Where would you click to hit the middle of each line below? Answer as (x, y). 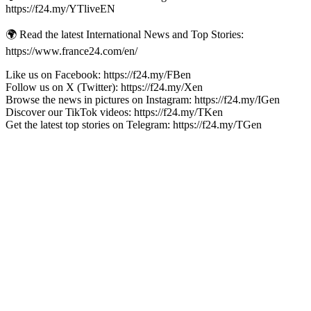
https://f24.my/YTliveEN (60, 8)
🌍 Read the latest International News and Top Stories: (125, 34)
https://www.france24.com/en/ (72, 51)
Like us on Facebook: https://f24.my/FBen (98, 74)
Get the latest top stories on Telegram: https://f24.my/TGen (134, 124)
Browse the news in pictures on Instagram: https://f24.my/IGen (143, 99)
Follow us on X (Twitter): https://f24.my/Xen (104, 87)
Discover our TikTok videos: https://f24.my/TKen (114, 112)
